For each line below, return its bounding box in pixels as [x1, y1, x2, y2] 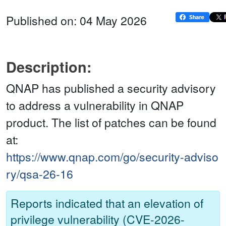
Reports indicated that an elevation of [11, 195, 203, 212]
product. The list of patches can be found [6, 114, 216, 131]
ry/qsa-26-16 [6, 165, 73, 183]
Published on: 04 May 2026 [6, 12, 147, 29]
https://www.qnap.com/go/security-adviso [6, 148, 218, 165]
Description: [6, 56, 92, 78]
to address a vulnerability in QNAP [6, 97, 184, 114]
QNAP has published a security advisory [6, 80, 216, 97]
